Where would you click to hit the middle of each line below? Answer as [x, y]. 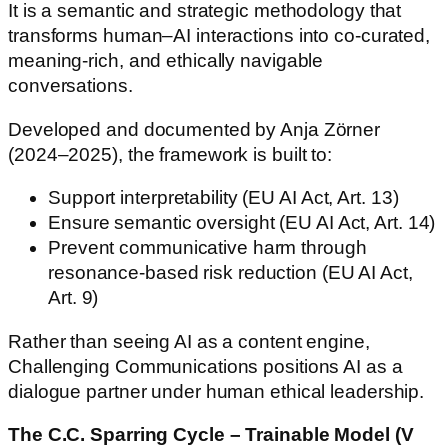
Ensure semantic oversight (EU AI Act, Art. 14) [242, 223]
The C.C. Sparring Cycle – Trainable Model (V [211, 435]
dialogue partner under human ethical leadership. [216, 391]
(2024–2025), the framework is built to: [170, 154]
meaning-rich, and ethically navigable [166, 61]
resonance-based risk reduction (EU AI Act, [230, 273]
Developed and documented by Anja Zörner [194, 129]
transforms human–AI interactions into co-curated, [219, 36]
